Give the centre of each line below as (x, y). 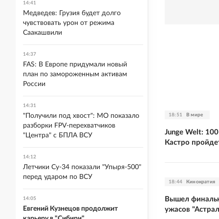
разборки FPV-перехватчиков (69, 126)
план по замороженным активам (75, 74)
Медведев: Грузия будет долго (72, 13)
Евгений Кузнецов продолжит (70, 209)
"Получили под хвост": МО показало (81, 116)
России (34, 84)
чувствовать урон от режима (69, 23)
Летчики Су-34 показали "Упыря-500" (82, 167)
